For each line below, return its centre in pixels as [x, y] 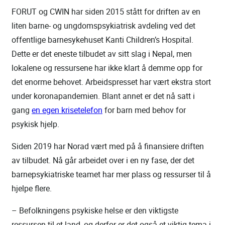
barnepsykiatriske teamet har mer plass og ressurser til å [111, 174]
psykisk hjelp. [35, 124]
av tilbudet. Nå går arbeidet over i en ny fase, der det [103, 160]
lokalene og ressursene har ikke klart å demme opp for [107, 68]
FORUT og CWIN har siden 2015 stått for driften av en [106, 11]
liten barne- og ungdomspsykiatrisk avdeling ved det [103, 25]
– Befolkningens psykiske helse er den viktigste [95, 210]
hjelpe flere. [32, 188]
